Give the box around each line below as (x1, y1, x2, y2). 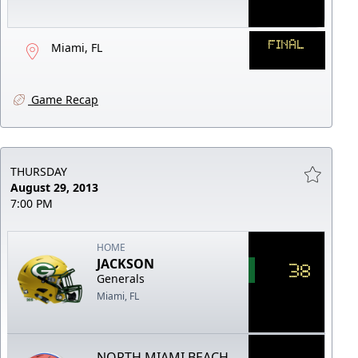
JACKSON (97, 254, 155, 272)
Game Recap (28, 91, 98, 107)
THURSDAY (10, 163, 67, 179)
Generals (97, 270, 145, 286)
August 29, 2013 (10, 179, 98, 195)
